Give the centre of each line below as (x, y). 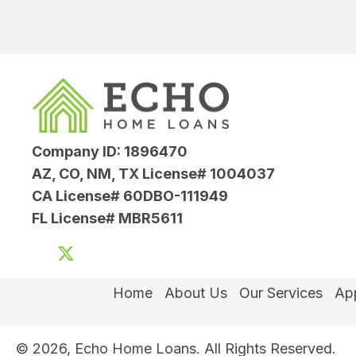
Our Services (281, 293)
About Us (195, 293)
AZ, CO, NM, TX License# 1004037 (153, 174)
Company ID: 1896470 (110, 152)
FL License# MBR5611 (107, 219)
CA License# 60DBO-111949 (130, 196)
